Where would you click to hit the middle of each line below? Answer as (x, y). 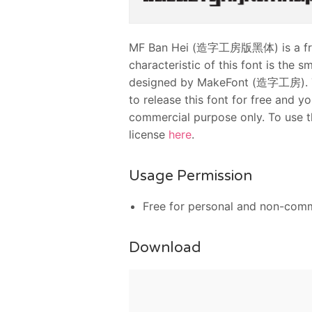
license (148, 134)
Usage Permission (190, 175)
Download (165, 247)
